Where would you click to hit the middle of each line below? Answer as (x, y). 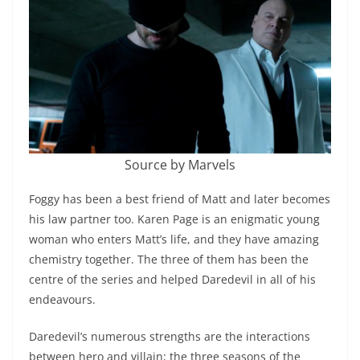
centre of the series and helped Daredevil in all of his (172, 280)
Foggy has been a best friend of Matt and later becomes (180, 199)
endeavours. (62, 300)
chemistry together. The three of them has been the (169, 260)
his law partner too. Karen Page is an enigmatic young (174, 219)
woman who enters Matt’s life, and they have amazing (174, 239)
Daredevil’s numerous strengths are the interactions (170, 337)
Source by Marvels (180, 165)
